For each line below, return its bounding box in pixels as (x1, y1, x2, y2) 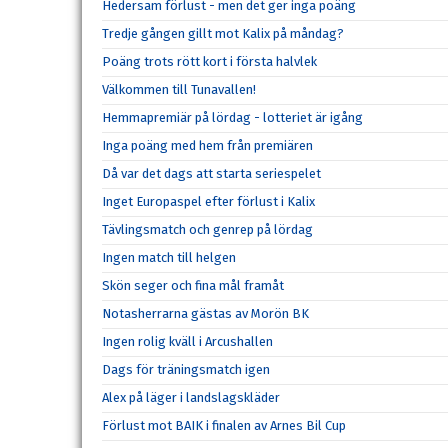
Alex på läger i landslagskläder (102, 389, 280, 405)
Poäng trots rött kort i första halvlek (102, 53, 317, 69)
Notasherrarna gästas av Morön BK (102, 305, 309, 321)
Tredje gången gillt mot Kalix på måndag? (102, 25, 344, 41)
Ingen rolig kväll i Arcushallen (102, 333, 273, 349)
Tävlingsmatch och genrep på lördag (102, 221, 313, 237)
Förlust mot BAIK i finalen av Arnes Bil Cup (102, 417, 346, 433)
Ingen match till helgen (102, 249, 236, 265)
